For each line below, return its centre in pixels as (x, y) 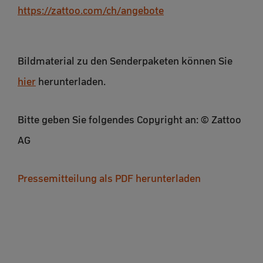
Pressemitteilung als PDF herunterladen (109, 179)
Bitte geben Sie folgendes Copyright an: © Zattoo (129, 120)
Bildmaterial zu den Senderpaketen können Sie (125, 61)
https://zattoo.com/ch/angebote (91, 10)
